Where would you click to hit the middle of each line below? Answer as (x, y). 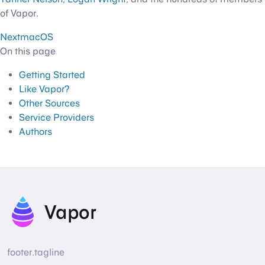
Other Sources (49, 104)
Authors (35, 132)
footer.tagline (36, 253)
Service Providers (56, 118)
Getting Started (52, 75)
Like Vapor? (44, 89)
